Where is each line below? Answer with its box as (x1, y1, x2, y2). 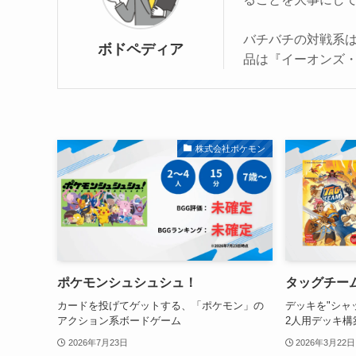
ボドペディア (98, 41, 184, 57)
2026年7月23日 (68, 337, 128, 347)
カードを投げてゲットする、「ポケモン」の (57, 299, 264, 311)
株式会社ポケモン (195, 144, 266, 153)
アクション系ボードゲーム (57, 314, 181, 327)
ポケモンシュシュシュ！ (57, 276, 197, 290)
